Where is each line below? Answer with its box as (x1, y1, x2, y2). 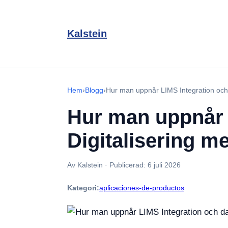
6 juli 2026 (148, 161, 181, 169)
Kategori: (67, 184, 99, 192)
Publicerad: (109, 161, 148, 169)
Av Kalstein (67, 161, 103, 169)
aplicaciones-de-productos (99, 184, 184, 192)
